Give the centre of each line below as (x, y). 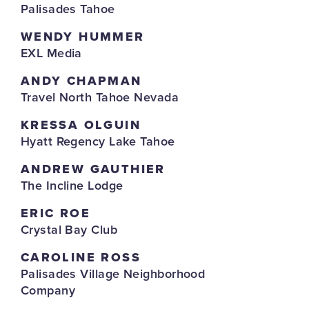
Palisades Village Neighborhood (113, 274)
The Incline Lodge (72, 186)
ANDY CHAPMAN (81, 81)
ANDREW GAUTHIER (93, 169)
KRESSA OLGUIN (81, 125)
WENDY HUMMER (82, 37)
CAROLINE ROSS (81, 257)
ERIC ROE (56, 213)
